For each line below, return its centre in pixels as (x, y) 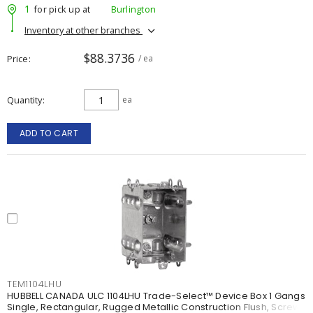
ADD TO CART (49, 133)
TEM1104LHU (35, 284)
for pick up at (62, 9)
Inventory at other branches (83, 30)
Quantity (24, 100)
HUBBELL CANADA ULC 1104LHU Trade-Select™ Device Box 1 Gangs (156, 296)
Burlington (133, 9)
